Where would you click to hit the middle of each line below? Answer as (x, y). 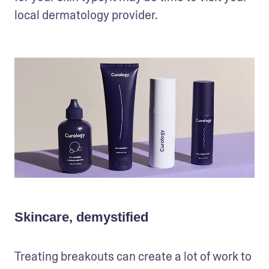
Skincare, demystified (81, 217)
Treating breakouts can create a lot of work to (133, 257)
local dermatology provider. (86, 15)
